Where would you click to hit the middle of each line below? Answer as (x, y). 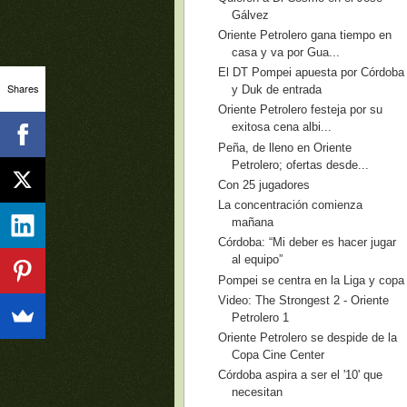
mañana (253, 222)
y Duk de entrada (277, 89)
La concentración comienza (291, 205)
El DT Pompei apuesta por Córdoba (312, 72)
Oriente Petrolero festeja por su (301, 110)
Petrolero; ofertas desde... (301, 164)
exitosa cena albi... (282, 127)
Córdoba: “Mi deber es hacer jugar (308, 243)
